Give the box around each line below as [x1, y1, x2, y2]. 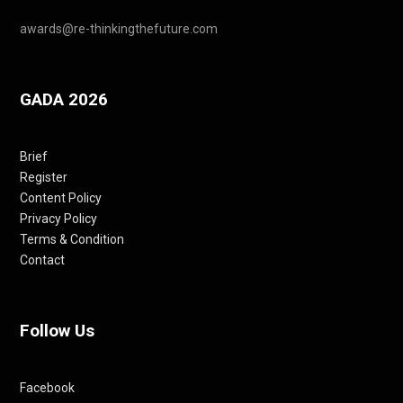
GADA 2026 [20, 89, 108, 111]
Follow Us [20, 320, 94, 342]
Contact [20, 253, 65, 268]
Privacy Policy [20, 211, 97, 227]
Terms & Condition [20, 232, 124, 247]
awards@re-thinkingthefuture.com [20, 22, 218, 37]
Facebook [20, 381, 75, 396]
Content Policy [20, 191, 102, 206]
